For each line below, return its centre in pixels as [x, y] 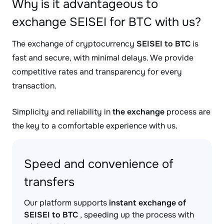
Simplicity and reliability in [62, 112]
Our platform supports [66, 203]
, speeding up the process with [136, 215]
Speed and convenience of [99, 164]
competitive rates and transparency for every [97, 72]
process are [187, 112]
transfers [49, 182]
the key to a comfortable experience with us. [95, 126]
